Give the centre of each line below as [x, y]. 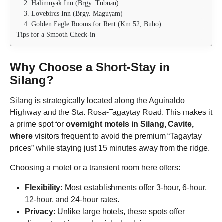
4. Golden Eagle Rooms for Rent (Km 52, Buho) [92, 24]
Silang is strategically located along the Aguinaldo [97, 100]
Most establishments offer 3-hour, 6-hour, [135, 188]
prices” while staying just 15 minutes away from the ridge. [110, 148]
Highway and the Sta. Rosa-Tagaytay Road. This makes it [111, 112]
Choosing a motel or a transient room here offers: [95, 168]
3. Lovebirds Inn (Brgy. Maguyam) [73, 13]
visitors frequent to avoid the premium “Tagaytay [117, 136]
